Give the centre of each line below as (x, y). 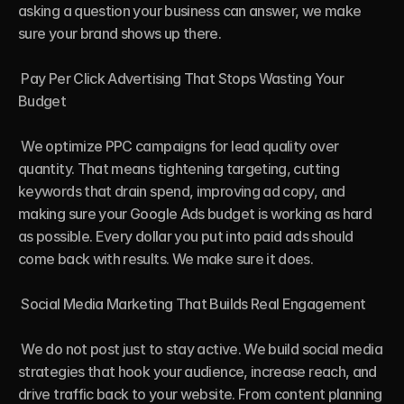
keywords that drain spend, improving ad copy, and (182, 191)
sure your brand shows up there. (120, 33)
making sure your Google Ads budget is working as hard (195, 214)
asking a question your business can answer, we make (190, 11)
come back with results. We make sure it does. (166, 259)
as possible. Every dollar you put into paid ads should (186, 236)
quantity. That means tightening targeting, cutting (179, 169)
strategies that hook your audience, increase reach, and (197, 372)
